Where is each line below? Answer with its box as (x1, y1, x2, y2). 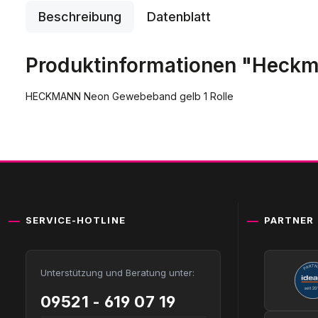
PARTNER (264, 214, 314, 226)
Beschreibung (38, 9, 121, 24)
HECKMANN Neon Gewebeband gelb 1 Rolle (26, 89, 234, 102)
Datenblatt (147, 9, 211, 24)
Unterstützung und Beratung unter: (40, 266, 194, 278)
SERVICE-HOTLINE (26, 214, 126, 226)
